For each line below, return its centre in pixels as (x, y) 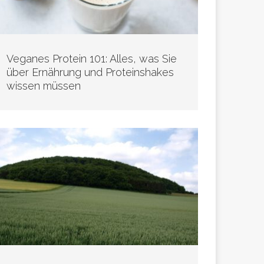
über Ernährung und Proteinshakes (90, 72)
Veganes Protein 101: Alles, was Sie (92, 58)
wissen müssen (44, 85)
